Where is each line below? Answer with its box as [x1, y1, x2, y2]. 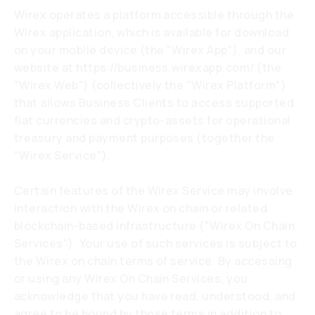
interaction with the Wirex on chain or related [14, 200, 268, 216]
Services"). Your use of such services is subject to [14, 236, 297, 251]
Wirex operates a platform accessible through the [14, 7, 295, 22]
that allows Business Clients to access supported [14, 95, 295, 110]
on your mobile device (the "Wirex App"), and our [14, 42, 287, 58]
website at [14, 60, 77, 75]
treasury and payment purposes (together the [14, 130, 275, 146]
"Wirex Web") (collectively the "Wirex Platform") [14, 77, 287, 93]
